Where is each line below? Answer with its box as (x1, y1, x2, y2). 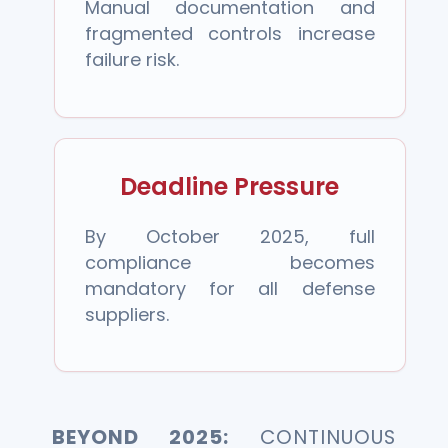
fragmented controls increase (85, 21, 375, 47)
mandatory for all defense (85, 276, 375, 302)
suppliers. (85, 302, 170, 328)
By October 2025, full (85, 224, 375, 250)
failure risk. (85, 47, 180, 73)
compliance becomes (85, 250, 375, 276)
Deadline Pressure (120, 169, 340, 203)
